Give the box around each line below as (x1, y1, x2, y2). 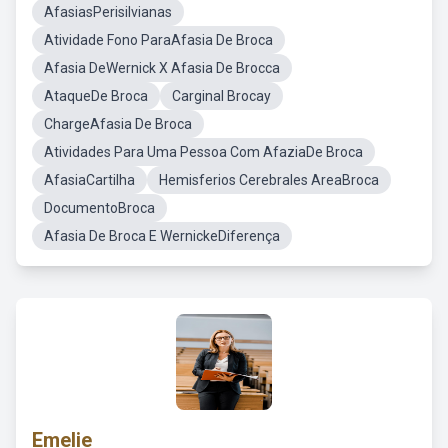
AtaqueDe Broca (44, 88, 148, 104)
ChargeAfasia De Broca (44, 116, 192, 132)
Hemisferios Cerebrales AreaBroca (159, 172, 379, 188)
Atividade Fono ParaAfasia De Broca (44, 32, 273, 48)
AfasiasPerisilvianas (44, 4, 172, 20)
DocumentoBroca (44, 200, 155, 216)
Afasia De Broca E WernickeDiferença (44, 228, 280, 244)
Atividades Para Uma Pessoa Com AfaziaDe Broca (44, 144, 363, 160)
